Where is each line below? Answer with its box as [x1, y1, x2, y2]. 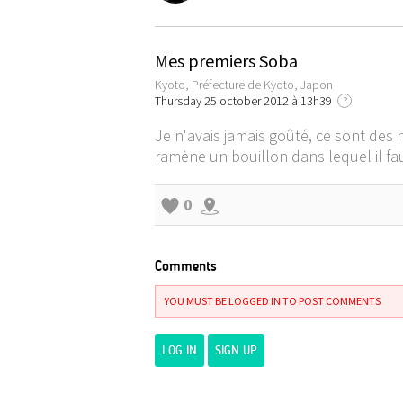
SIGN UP [215, 343, 257, 358]
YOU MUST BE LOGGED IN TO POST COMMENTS [165, 294, 381, 308]
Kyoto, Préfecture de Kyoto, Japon [155, 76, 333, 93]
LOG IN [162, 343, 197, 358]
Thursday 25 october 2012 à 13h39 [155, 93, 337, 109]
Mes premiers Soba [155, 49, 298, 72]
